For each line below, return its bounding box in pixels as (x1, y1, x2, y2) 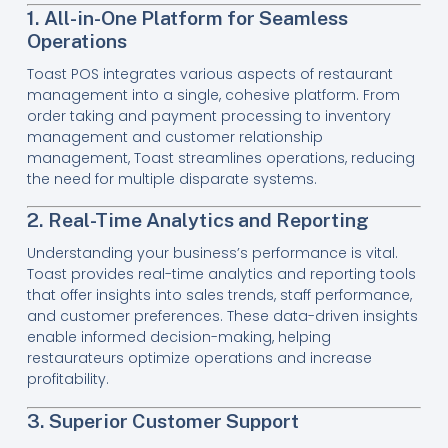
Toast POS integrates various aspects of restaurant (26, 63, 393, 84)
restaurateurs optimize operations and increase (26, 348, 372, 369)
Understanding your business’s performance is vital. (26, 243, 398, 264)
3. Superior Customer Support (26, 408, 299, 432)
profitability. (26, 369, 109, 390)
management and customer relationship (26, 126, 323, 147)
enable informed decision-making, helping (26, 327, 331, 348)
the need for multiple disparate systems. (26, 168, 317, 189)
